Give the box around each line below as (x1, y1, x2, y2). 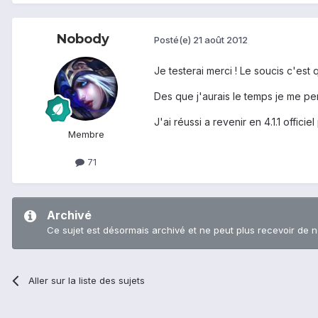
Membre (67, 128, 104, 140)
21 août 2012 (193, 34, 248, 46)
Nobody (57, 31, 109, 47)
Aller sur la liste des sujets (28, 274, 146, 286)
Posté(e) (154, 34, 193, 46)
